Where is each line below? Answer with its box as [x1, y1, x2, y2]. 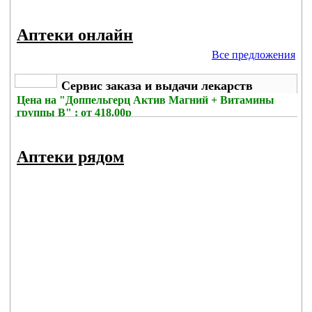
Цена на [17, 94, 59, 106]
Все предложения [212, 49, 295, 61]
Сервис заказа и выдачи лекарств [61, 79, 253, 93]
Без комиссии [17, 119, 84, 131]
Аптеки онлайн [17, 26, 133, 45]
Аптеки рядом [17, 148, 124, 166]
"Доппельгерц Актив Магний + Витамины [59, 94, 274, 106]
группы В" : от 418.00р [17, 107, 132, 118]
